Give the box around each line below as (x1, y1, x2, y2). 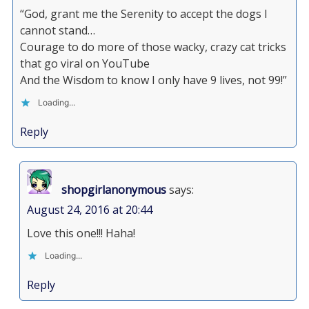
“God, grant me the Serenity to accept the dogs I (19, 6, 268, 21)
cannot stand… (19, 23, 95, 38)
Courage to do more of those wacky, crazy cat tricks (19, 39, 286, 54)
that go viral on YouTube (19, 56, 150, 71)
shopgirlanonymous (61, 182, 166, 197)
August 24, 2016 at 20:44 (26, 202, 152, 217)
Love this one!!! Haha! (26, 226, 135, 241)
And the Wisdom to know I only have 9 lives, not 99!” (19, 72, 287, 88)
